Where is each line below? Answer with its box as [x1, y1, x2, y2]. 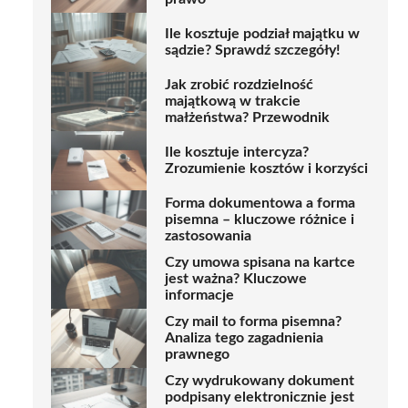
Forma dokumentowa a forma [165, 196, 355, 211]
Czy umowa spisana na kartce [165, 255, 355, 270]
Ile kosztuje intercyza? [165, 145, 309, 160]
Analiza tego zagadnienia [165, 331, 323, 346]
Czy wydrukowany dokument [165, 373, 354, 389]
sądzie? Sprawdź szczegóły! [165, 43, 341, 58]
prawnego [165, 347, 229, 362]
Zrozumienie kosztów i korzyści [165, 161, 368, 177]
